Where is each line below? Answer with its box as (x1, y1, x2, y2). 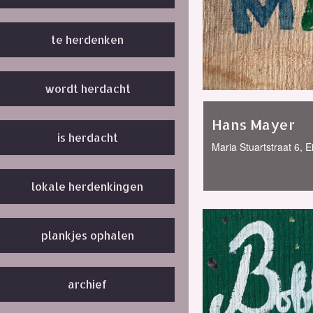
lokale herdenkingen (31, 179, 143, 194)
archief (68, 277, 107, 291)
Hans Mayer (212, 115, 295, 133)
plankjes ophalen (41, 228, 134, 242)
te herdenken (51, 32, 124, 47)
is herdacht (57, 130, 118, 145)
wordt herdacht (44, 81, 131, 96)
